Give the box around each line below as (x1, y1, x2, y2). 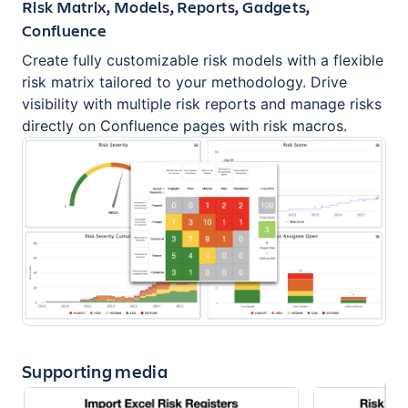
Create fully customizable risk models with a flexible (22, 51, 383, 70)
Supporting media (22, 358, 168, 383)
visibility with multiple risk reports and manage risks (22, 95, 382, 114)
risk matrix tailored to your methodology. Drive (22, 73, 347, 92)
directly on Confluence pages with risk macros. (22, 117, 347, 136)
